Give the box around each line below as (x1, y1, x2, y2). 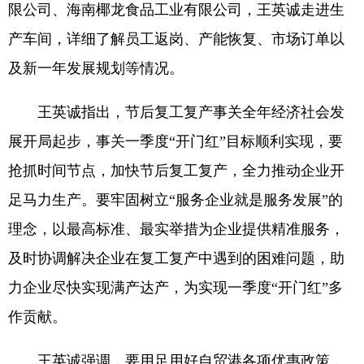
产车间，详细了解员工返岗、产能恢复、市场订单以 (8, 31, 344, 48)
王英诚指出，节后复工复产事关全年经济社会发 (8, 104, 344, 121)
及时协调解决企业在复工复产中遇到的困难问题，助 (8, 250, 344, 267)
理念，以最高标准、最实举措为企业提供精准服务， (8, 221, 344, 238)
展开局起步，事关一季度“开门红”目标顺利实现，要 (8, 133, 343, 150)
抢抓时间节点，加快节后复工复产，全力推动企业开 (8, 162, 344, 180)
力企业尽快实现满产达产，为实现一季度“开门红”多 (8, 279, 343, 297)
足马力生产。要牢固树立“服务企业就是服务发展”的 (8, 192, 343, 209)
